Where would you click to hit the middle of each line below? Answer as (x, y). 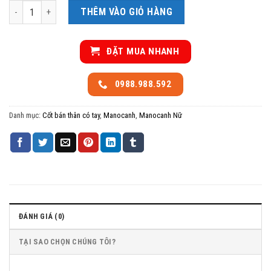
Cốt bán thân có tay (71, 115)
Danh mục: (26, 115)
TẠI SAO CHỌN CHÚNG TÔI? (67, 241)
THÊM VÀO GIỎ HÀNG (127, 11)
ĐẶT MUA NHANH (143, 51)
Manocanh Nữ (161, 115)
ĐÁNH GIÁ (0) (42, 216)
